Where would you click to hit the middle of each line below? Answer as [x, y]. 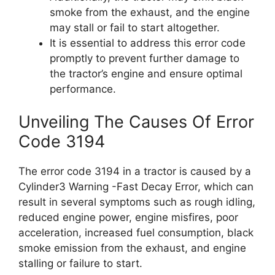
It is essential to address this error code [148, 43]
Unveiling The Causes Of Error [136, 122]
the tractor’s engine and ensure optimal [146, 73]
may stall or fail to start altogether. [135, 27]
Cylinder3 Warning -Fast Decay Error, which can [136, 187]
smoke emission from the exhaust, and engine [132, 248]
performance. [83, 89]
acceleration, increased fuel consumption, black [136, 233]
